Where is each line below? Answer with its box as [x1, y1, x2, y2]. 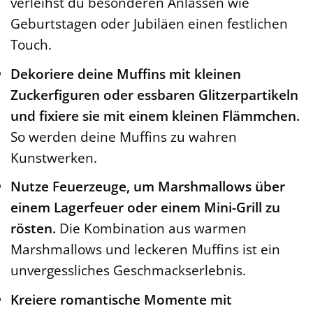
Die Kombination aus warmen [56, 219, 247, 238]
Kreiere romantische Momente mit [10, 289, 232, 309]
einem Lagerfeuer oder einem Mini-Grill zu [10, 198, 280, 217]
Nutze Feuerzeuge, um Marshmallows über [10, 177, 285, 196]
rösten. [10, 219, 56, 238]
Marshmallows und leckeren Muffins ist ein [10, 240, 280, 259]
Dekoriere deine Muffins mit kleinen [10, 64, 241, 83]
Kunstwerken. [10, 147, 97, 167]
